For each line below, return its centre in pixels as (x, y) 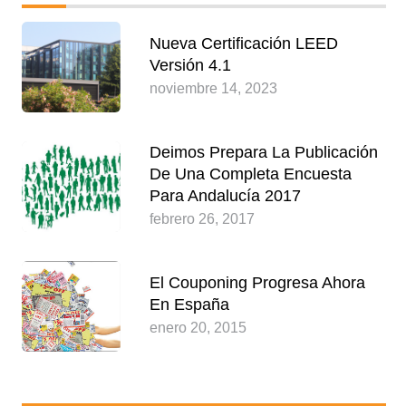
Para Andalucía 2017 (225, 196)
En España (189, 305)
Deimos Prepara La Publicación (263, 153)
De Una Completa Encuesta (250, 174)
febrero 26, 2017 (202, 219)
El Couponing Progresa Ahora (257, 283)
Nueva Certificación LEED (243, 44)
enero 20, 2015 (198, 328)
